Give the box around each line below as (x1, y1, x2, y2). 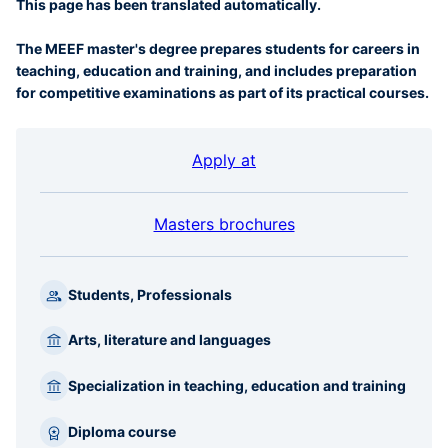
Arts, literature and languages (68, 331, 271, 349)
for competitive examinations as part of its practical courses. (16, 84, 429, 101)
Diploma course (68, 422, 176, 440)
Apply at (192, 150, 256, 170)
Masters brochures (153, 214, 295, 234)
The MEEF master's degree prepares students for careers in (16, 40, 420, 57)
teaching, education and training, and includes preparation (16, 62, 417, 79)
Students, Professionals (68, 285, 232, 303)
